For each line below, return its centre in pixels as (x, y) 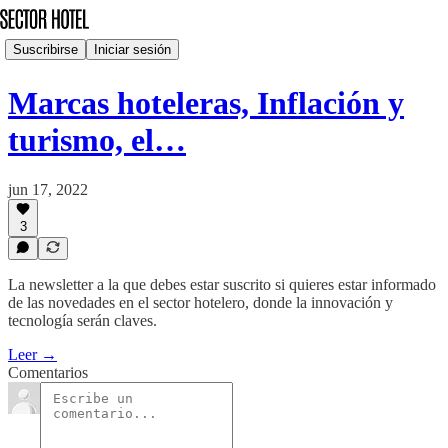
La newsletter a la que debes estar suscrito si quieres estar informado (222, 284)
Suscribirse (45, 49)
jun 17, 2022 (48, 189)
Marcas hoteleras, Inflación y (206, 103)
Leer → (32, 354)
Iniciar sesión (132, 49)
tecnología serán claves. (82, 320)
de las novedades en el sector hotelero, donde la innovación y (200, 302)
